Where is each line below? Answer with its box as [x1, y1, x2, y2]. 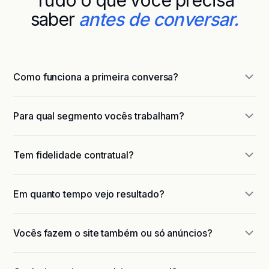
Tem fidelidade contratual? [13, 149, 134, 161]
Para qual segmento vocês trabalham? [13, 110, 185, 122]
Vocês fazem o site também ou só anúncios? [13, 227, 213, 239]
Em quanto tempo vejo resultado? [13, 188, 165, 200]
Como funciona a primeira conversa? [13, 71, 179, 83]
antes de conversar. [79, 8, 239, 30]
